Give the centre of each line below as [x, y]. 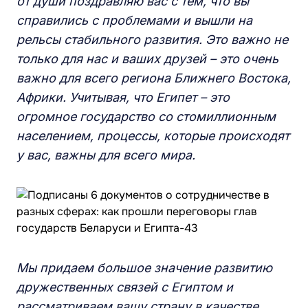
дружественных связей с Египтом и [125, 287]
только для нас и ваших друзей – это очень [147, 59]
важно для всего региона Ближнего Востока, [154, 78]
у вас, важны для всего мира [104, 155]
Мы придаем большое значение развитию [144, 268]
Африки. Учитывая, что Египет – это [123, 97]
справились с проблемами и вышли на [134, 20]
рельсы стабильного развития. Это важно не [152, 40]
